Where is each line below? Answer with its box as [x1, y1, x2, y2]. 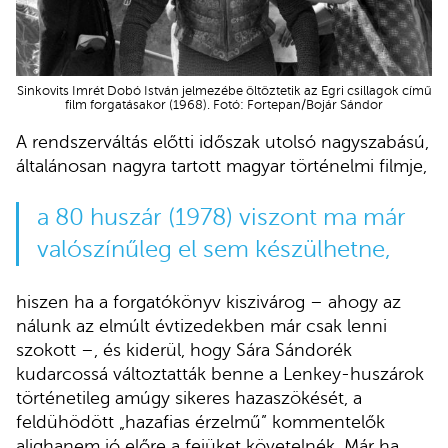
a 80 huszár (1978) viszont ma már [36, 203, 406, 231]
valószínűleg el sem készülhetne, [36, 235, 391, 263]
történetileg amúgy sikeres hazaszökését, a [16, 387, 362, 408]
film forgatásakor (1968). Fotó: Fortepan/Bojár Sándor [65, 98, 383, 113]
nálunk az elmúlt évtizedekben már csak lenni [16, 315, 387, 336]
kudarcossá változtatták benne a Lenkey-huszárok [16, 363, 424, 384]
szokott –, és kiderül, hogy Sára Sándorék [16, 339, 352, 360]
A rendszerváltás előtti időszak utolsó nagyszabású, [16, 131, 429, 152]
